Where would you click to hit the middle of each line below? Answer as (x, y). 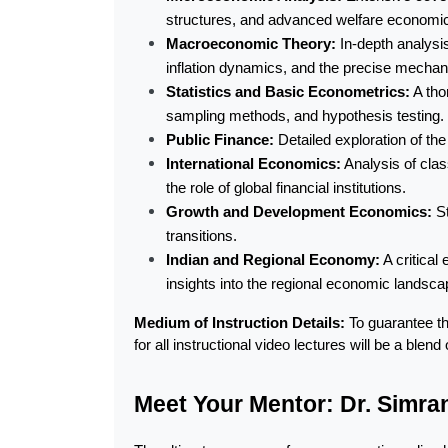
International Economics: (253, 164)
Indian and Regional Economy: (273, 260)
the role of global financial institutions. (286, 188)
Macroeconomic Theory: (251, 44)
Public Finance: (220, 140)
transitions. (201, 236)
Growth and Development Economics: (299, 212)
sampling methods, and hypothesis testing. (305, 116)
